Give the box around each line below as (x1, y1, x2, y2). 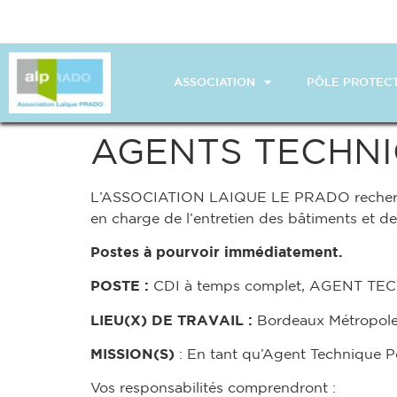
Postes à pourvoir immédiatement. (90, 243, 343, 260)
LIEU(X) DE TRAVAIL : (90, 311, 253, 328)
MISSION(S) (90, 346, 175, 362)
